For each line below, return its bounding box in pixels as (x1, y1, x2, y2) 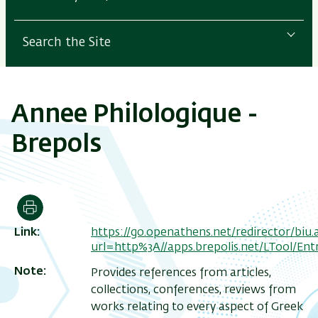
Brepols (11, 132, 102, 158)
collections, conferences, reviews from (91, 285, 296, 297)
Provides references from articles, (91, 268, 271, 280)
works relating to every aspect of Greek (91, 302, 303, 314)
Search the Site (23, 35, 111, 49)
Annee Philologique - (11, 102, 258, 128)
